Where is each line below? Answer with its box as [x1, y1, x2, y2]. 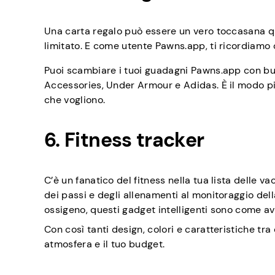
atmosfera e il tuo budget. [44, 238, 165, 251]
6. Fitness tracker [44, 127, 204, 153]
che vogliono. [44, 93, 106, 107]
